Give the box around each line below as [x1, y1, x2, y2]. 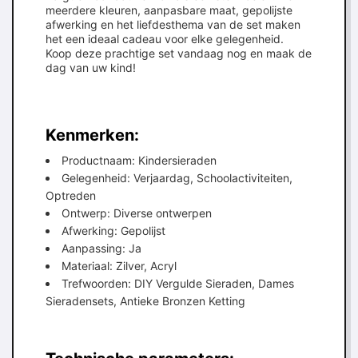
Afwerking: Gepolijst [62, 224, 165, 237]
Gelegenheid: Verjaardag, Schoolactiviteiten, [62, 171, 292, 185]
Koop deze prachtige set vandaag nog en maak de [46, 46, 312, 60]
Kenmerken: [46, 125, 139, 145]
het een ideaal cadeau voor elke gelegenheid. [46, 32, 284, 46]
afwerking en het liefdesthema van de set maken [46, 18, 300, 31]
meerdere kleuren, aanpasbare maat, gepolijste [46, 3, 292, 17]
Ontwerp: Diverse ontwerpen [62, 206, 212, 220]
